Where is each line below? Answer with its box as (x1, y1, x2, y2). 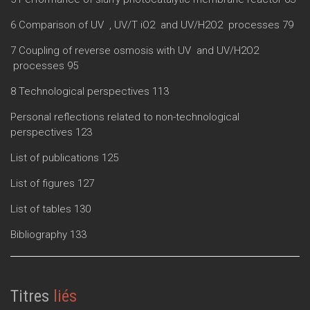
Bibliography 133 (10, 228, 86, 241)
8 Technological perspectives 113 (10, 84, 169, 98)
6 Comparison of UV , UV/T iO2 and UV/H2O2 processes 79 (10, 18, 293, 31)
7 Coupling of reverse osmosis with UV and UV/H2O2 (10, 44, 259, 57)
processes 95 (10, 59, 78, 72)
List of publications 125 (10, 151, 118, 164)
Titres (10, 286, 49, 306)
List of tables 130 (10, 202, 91, 215)
